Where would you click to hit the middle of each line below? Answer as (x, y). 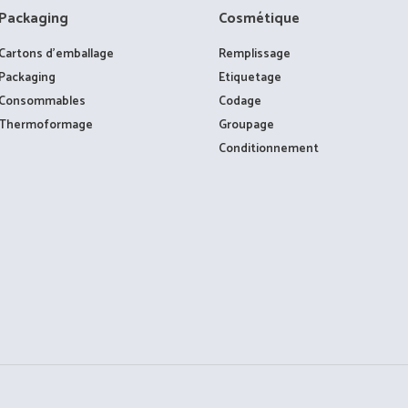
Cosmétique (260, 18)
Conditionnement (269, 148)
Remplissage (255, 53)
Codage (240, 101)
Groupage (247, 124)
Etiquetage (250, 77)
